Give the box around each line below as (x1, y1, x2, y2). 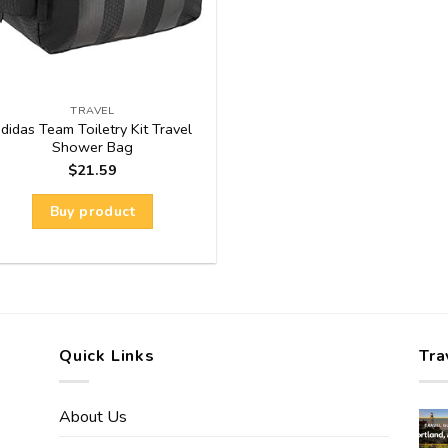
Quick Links (59, 345, 155, 368)
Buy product (49, 202, 136, 222)
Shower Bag (51, 137, 133, 157)
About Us (59, 405, 127, 428)
